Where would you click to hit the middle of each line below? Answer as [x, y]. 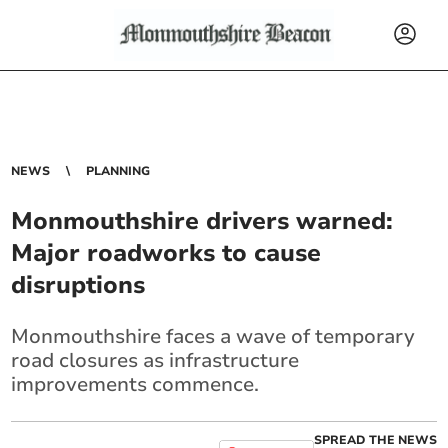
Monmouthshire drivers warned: [202, 221]
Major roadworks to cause [166, 253]
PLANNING [118, 171]
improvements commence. [135, 384]
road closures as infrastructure [155, 360]
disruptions [78, 285]
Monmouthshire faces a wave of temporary [213, 336]
